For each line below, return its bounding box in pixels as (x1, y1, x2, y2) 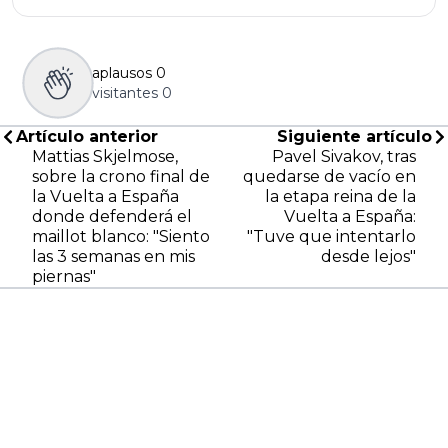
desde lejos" (321, 246, 416, 266)
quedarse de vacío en (243, 166, 416, 186)
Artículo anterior (16, 126, 158, 146)
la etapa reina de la (265, 186, 416, 206)
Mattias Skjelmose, (32, 146, 178, 166)
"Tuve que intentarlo (247, 226, 416, 246)
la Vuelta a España (32, 186, 179, 206)
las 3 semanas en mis (32, 246, 195, 266)
